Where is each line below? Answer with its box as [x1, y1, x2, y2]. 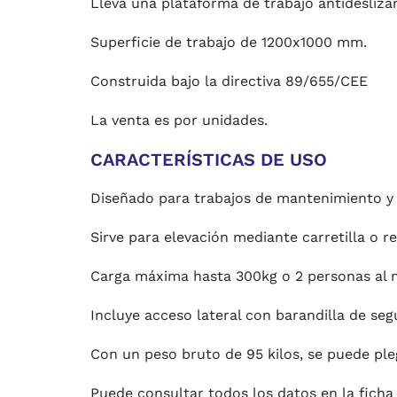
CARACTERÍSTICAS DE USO [90, 149, 327, 170]
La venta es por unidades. [90, 112, 268, 128]
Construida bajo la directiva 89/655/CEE [90, 73, 368, 90]
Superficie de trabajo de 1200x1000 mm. [90, 34, 367, 51]
